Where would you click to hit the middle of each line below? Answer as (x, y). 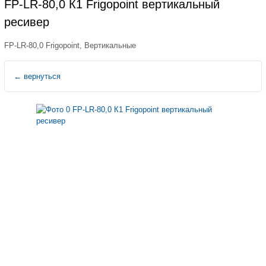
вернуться (41, 76)
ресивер (27, 22)
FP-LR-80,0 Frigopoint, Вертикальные (70, 45)
